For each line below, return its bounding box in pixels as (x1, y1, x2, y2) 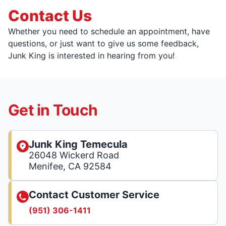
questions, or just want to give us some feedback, (8, 38, 199, 48)
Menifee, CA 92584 (29, 161, 111, 172)
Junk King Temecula (29, 138, 128, 150)
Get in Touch (8, 101, 97, 119)
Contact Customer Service (29, 189, 159, 201)
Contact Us (8, 7, 92, 25)
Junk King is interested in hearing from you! (8, 50, 175, 61)
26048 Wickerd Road (29, 150, 119, 160)
